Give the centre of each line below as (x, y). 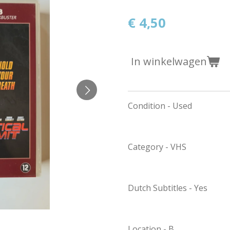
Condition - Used (160, 106)
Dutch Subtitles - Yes (169, 188)
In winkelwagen (169, 61)
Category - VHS (157, 147)
